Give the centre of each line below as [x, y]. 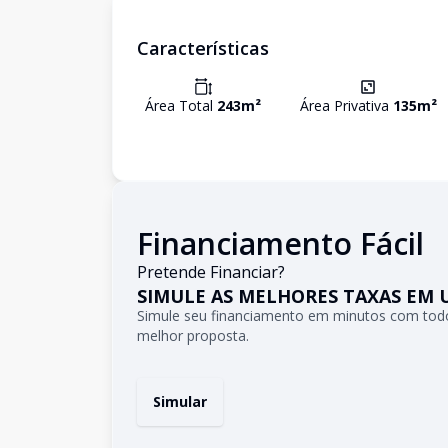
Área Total [181, 105]
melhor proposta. [193, 335]
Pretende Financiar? [211, 272]
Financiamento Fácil [280, 243]
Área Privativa [346, 105]
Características [203, 48]
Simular [180, 401]
